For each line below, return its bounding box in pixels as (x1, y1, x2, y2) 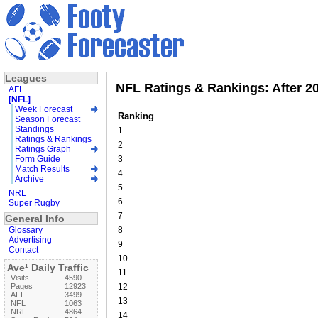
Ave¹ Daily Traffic (7, 261, 89, 273)
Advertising (9, 234, 52, 245)
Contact (9, 244, 38, 255)
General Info (5, 212, 65, 224)
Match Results (15, 163, 70, 174)
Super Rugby (9, 197, 60, 208)
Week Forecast (15, 104, 72, 114)
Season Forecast (15, 114, 80, 124)
